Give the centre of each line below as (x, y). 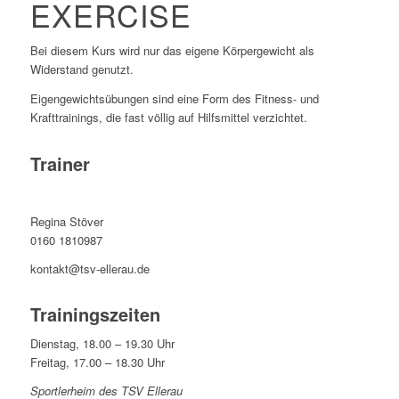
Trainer (60, 163)
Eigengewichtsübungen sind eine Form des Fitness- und (174, 98)
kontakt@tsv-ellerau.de (90, 268)
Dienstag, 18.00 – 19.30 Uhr (102, 343)
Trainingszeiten (95, 313)
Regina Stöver (66, 221)
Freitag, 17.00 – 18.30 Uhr (97, 362)
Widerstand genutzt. (81, 69)
